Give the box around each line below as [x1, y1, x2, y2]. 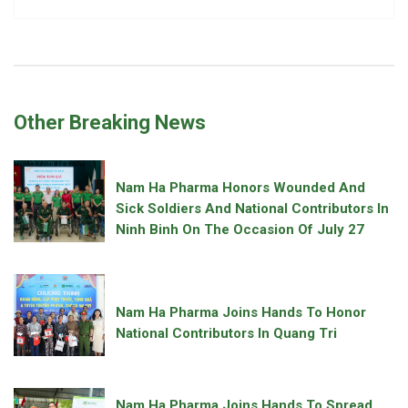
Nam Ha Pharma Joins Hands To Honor [116, 303, 366, 321]
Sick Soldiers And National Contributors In [116, 200, 389, 218]
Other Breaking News [14, 111, 206, 135]
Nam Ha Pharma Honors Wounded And [116, 179, 365, 197]
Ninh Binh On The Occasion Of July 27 [116, 221, 364, 239]
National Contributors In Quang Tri [116, 324, 337, 342]
